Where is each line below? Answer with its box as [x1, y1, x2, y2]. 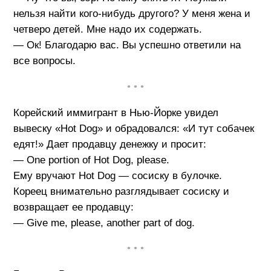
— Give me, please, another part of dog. [13, 217, 195, 229]
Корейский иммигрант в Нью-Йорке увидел [13, 106, 218, 119]
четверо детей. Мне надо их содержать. [13, 24, 202, 36]
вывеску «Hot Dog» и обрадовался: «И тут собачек [13, 122, 254, 134]
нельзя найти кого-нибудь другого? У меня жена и [13, 8, 250, 20]
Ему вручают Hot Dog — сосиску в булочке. [13, 169, 222, 181]
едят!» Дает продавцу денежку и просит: [13, 138, 206, 150]
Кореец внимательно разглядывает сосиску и [13, 185, 229, 197]
